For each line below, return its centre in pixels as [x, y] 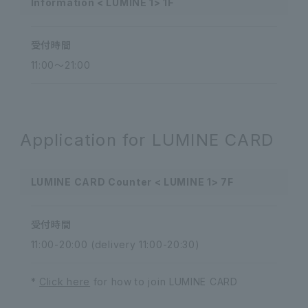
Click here [65, 282]
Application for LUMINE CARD [147, 140]
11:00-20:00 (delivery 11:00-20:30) [115, 244]
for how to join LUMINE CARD [164, 282]
